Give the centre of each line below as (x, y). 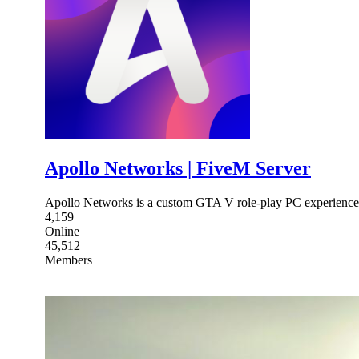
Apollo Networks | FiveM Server (178, 168)
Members (69, 260)
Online (62, 231)
